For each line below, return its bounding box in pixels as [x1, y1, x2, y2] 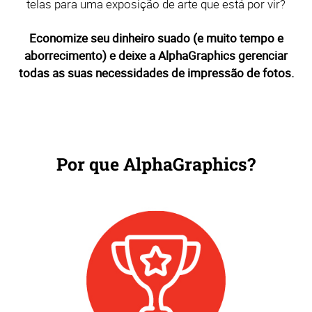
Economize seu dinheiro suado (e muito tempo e [29, 30, 283, 47]
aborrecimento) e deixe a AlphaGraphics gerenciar [24, 47, 288, 64]
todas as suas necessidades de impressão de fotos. [18, 65, 294, 81]
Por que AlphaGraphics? [56, 152, 256, 175]
